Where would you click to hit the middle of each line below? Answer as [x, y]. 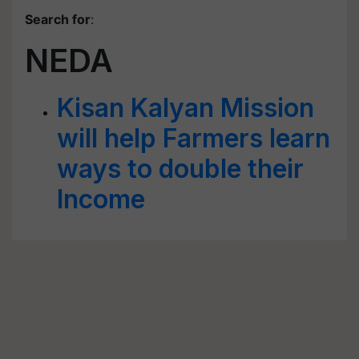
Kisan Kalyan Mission [186, 108]
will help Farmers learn [194, 138]
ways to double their [180, 169]
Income [101, 199]
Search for [58, 19]
